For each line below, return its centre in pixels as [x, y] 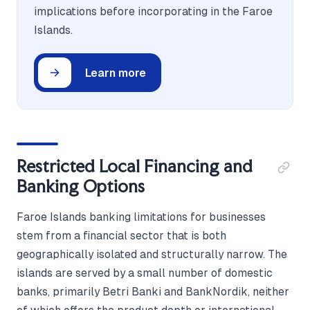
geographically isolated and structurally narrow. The [152, 255]
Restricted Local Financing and [135, 166]
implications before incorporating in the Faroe [153, 12]
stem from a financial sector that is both [121, 236]
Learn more [116, 73]
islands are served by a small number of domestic [145, 273]
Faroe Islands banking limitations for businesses [141, 217]
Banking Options [81, 186]
